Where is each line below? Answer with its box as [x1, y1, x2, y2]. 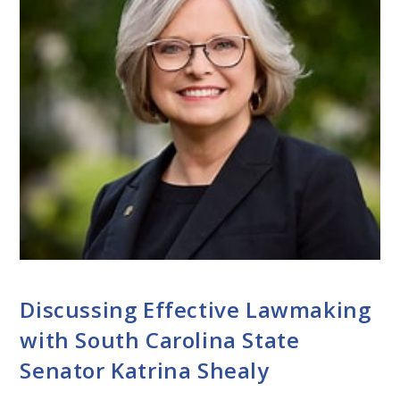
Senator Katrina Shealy [20, 354, 270, 385]
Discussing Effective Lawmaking [20, 294, 371, 324]
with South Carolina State [20, 324, 300, 354]
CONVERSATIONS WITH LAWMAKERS [20, 271, 234, 286]
